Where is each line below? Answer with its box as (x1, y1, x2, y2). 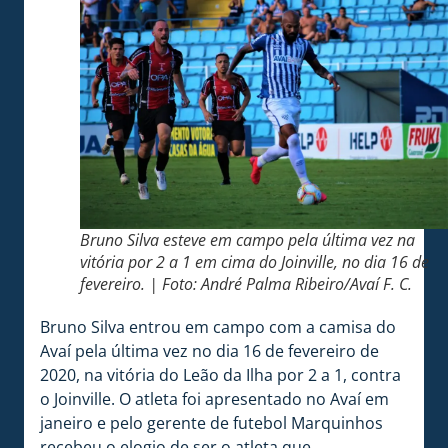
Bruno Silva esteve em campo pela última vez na (80, 228, 415, 251)
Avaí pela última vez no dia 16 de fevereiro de (40, 339, 379, 362)
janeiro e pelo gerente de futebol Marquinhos (40, 411, 383, 434)
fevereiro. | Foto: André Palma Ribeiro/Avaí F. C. (80, 272, 412, 295)
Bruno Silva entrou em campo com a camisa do (40, 315, 396, 338)
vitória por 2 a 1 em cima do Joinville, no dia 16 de (80, 250, 429, 273)
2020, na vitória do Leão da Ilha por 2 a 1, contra (40, 363, 401, 386)
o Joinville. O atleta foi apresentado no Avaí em (40, 387, 389, 410)
